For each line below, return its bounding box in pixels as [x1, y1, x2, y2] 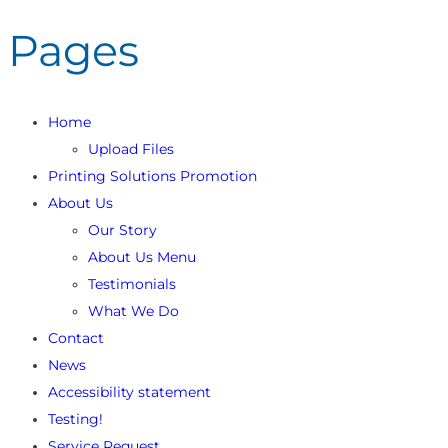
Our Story [88, 220, 157, 239]
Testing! [48, 409, 103, 428]
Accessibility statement [48, 382, 211, 401]
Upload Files [88, 139, 174, 158]
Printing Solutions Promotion [48, 166, 257, 185]
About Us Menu [88, 247, 196, 266]
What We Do [88, 301, 179, 320]
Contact [48, 328, 104, 347]
